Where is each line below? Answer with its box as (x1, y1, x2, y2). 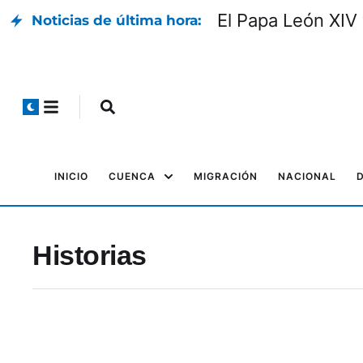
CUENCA (109, 170, 156, 182)
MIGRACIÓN (194, 170, 258, 182)
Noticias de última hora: (32, 12, 201, 28)
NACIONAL (278, 170, 336, 182)
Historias (32, 240, 147, 271)
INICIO (54, 170, 88, 182)
